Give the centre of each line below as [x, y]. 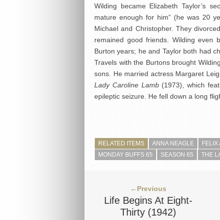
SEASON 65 [177, 155]
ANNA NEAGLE [173, 144]
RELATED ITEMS [121, 144]
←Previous [148, 189]
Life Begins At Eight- [148, 201]
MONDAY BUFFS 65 [125, 155]
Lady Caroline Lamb [127, 85]
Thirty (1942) [148, 212]
